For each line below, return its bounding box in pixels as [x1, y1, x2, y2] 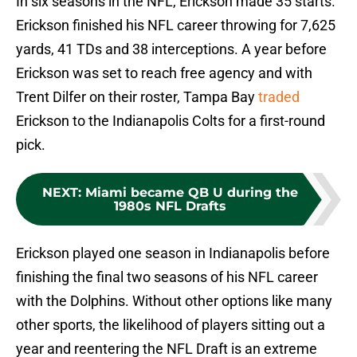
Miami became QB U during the [84, 185, 298, 201]
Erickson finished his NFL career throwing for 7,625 [16, 17, 335, 34]
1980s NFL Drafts [113, 198, 226, 214]
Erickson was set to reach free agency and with [16, 65, 312, 82]
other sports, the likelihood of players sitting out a [16, 316, 325, 334]
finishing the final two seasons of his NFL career [16, 269, 318, 286]
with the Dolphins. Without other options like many [16, 292, 332, 310]
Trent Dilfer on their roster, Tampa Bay [16, 88, 258, 106]
